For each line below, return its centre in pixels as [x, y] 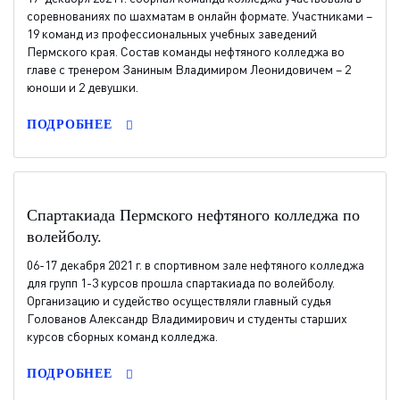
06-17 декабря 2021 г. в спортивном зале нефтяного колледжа [196, 265]
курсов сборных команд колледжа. [122, 336]
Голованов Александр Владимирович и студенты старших [187, 318]
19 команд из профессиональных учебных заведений [172, 33]
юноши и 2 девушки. [83, 87]
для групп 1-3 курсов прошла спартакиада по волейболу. [181, 283]
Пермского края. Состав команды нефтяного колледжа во [186, 51]
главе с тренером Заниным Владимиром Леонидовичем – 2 [189, 69]
